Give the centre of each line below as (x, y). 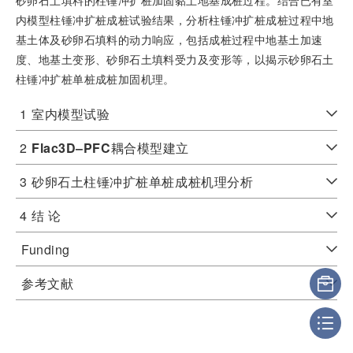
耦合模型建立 (150, 147)
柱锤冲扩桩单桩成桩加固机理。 (95, 78)
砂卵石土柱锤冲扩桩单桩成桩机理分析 (143, 181)
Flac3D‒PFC (71, 147)
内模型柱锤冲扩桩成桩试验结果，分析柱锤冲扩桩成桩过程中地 (175, 19)
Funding (46, 249)
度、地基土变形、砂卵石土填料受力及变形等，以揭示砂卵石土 (175, 59)
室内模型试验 (71, 113)
